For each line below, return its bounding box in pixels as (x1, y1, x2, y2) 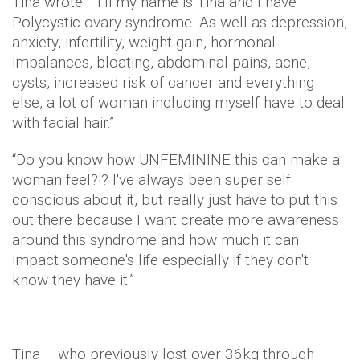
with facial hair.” (12, 112, 114, 132)
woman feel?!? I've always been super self (12, 170, 291, 189)
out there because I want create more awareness (12, 210, 339, 229)
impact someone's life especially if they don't (12, 250, 309, 269)
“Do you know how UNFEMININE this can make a (12, 149, 340, 169)
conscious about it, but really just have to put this (12, 190, 337, 209)
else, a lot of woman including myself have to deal (12, 92, 345, 112)
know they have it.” (12, 270, 134, 289)
